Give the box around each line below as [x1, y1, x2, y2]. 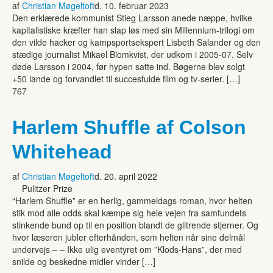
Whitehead [12, 140, 112, 163]
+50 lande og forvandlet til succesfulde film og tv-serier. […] [12, 72, 240, 85]
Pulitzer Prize [22, 182, 73, 194]
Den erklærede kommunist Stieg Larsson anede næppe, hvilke [12, 11, 252, 24]
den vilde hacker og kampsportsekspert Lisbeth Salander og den [12, 35, 261, 48]
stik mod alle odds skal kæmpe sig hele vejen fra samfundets [12, 206, 246, 219]
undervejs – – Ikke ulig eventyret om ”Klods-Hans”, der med [12, 243, 242, 255]
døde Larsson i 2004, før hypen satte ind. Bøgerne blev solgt [12, 60, 245, 73]
